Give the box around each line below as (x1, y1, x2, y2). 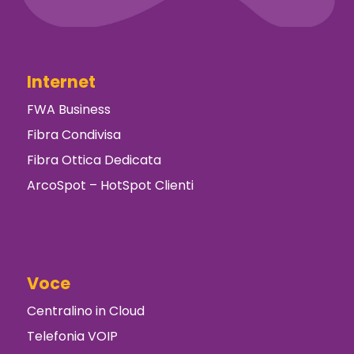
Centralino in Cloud (26, 302, 145, 321)
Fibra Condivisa (26, 125, 121, 144)
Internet (26, 70, 96, 93)
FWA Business (26, 100, 111, 119)
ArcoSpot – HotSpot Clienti (26, 175, 194, 194)
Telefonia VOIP (26, 327, 118, 346)
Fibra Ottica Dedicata (26, 150, 161, 169)
